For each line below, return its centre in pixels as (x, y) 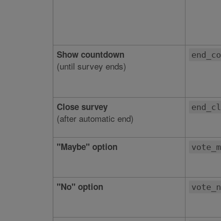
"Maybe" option (87, 147)
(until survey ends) (91, 66)
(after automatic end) (95, 118)
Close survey (82, 107)
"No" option (80, 186)
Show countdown (90, 54)
